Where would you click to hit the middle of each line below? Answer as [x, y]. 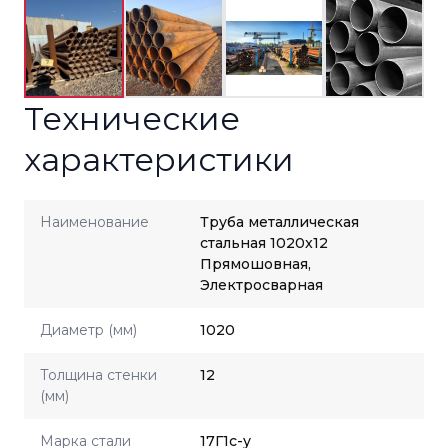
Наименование [94, 222]
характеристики [159, 159]
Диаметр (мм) [88, 330]
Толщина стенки [98, 375]
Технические [132, 118]
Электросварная [261, 285]
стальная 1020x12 [264, 243]
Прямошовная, [255, 264]
